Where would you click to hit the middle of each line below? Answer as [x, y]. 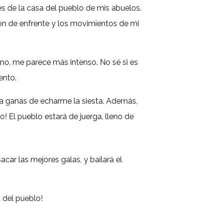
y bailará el [103, 159]
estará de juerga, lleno [83, 116]
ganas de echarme [38, 101]
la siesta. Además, [105, 101]
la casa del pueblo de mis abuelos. [79, 8]
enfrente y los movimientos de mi [79, 23]
